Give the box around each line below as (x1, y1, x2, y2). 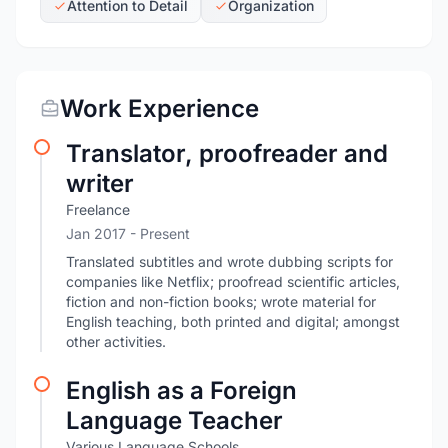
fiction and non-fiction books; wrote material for (66, 293, 376, 310)
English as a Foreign (66, 376, 297, 405)
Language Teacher (66, 406, 283, 435)
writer (66, 169, 134, 198)
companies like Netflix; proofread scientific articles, (66, 273, 400, 290)
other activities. (66, 333, 166, 350)
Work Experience (60, 94, 259, 123)
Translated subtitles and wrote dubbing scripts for (66, 253, 393, 270)
